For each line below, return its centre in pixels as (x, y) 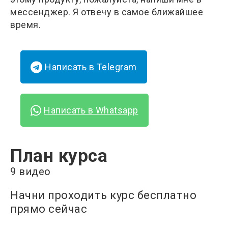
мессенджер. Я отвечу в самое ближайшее (107, 12)
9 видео (31, 172)
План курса (59, 156)
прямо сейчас (49, 209)
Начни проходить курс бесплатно (103, 195)
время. (25, 24)
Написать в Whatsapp (91, 110)
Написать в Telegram (91, 67)
